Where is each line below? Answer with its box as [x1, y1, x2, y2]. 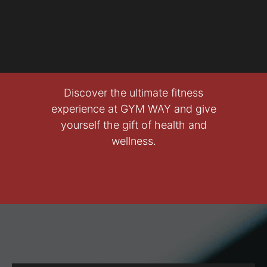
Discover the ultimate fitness [64, 86, 203, 100]
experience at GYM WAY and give [51, 103, 216, 116]
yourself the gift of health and [60, 119, 207, 132]
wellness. [111, 135, 156, 148]
